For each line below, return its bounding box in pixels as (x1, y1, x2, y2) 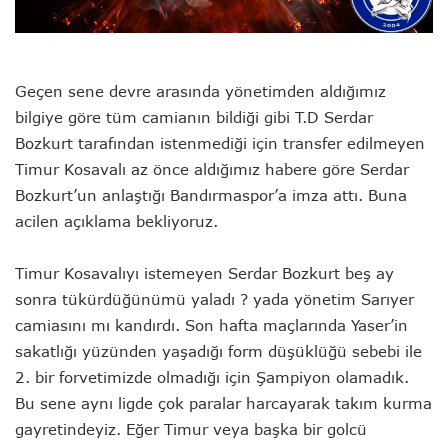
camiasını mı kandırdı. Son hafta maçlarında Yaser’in (15, 316, 408, 335)
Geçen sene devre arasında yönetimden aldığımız (15, 82, 386, 101)
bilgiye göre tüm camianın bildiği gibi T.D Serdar (15, 108, 373, 127)
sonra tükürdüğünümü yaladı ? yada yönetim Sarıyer (15, 290, 414, 309)
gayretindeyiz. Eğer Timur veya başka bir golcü (15, 420, 367, 439)
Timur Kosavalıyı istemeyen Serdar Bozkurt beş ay (15, 264, 394, 283)
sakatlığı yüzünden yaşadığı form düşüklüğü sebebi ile (15, 342, 422, 361)
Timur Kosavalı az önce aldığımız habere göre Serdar (15, 160, 409, 179)
